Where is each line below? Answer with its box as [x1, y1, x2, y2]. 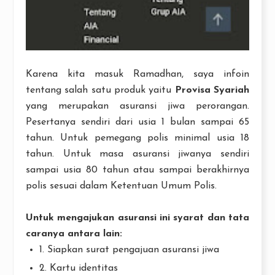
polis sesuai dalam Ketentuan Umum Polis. [26, 180, 217, 191]
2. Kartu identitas [39, 263, 118, 273]
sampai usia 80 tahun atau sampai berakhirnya [26, 165, 249, 175]
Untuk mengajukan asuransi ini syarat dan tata [26, 212, 249, 223]
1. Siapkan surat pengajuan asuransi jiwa [39, 244, 220, 255]
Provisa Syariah [174, 85, 250, 95]
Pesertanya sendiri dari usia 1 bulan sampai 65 [26, 117, 249, 127]
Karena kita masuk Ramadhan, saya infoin [26, 69, 249, 79]
